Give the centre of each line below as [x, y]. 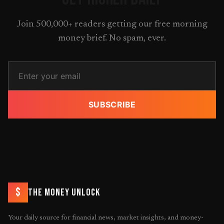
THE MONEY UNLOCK [64, 192]
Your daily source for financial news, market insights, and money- [106, 218]
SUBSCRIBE [112, 104]
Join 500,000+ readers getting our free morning [112, 24]
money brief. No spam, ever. [112, 38]
